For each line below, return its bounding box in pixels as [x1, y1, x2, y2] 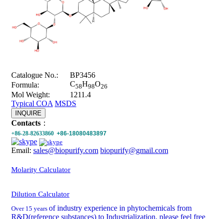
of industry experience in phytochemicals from [49, 204, 192, 213]
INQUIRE [15, 109, 42, 117]
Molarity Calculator [11, 166, 70, 174]
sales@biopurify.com [33, 146, 98, 155]
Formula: [11, 81, 39, 89]
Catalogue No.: [11, 71, 58, 80]
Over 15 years [11, 205, 49, 213]
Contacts [11, 119, 41, 128]
